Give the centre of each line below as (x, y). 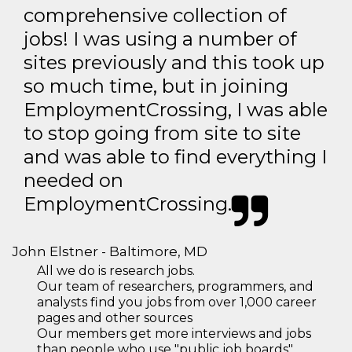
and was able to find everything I (175, 157)
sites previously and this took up (174, 62)
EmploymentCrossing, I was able (176, 110)
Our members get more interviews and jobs (174, 334)
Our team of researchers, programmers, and (175, 286)
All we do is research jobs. (116, 271)
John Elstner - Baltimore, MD (110, 251)
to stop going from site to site (162, 133)
